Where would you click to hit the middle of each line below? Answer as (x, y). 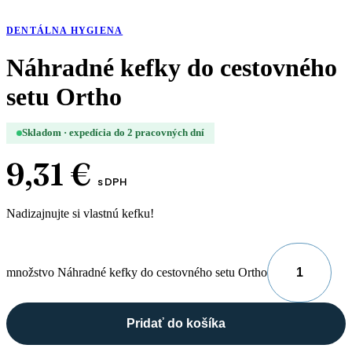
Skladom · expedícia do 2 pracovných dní (113, 133)
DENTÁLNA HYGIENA (65, 31)
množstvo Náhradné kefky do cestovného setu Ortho (137, 273)
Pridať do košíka (176, 324)
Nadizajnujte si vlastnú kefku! (80, 214)
